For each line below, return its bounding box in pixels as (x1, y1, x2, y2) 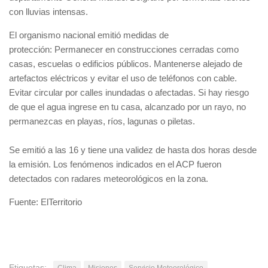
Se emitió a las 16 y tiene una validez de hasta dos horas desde (9, 144, 257, 155)
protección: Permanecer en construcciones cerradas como (9, 44, 239, 54)
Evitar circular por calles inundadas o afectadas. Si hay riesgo (9, 87, 249, 98)
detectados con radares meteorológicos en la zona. (9, 173, 208, 184)
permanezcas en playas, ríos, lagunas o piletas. (9, 115, 195, 126)
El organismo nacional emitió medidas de (9, 29, 169, 40)
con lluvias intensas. (9, 6, 88, 17)
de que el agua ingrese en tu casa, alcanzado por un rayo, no (9, 101, 246, 112)
